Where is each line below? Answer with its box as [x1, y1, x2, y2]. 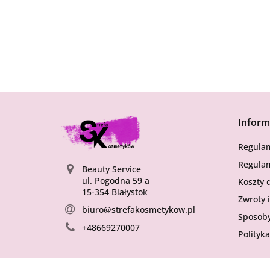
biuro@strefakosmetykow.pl [81, 203, 195, 215]
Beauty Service [81, 163, 141, 175]
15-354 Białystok [81, 186, 148, 198]
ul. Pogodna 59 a [81, 174, 149, 186]
